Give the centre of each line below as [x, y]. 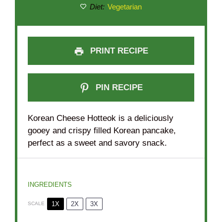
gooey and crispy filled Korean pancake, [102, 131]
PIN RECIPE [118, 87]
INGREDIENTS [50, 184]
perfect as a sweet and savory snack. [98, 143]
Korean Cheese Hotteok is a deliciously [101, 118]
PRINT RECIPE [118, 51]
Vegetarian [124, 7]
